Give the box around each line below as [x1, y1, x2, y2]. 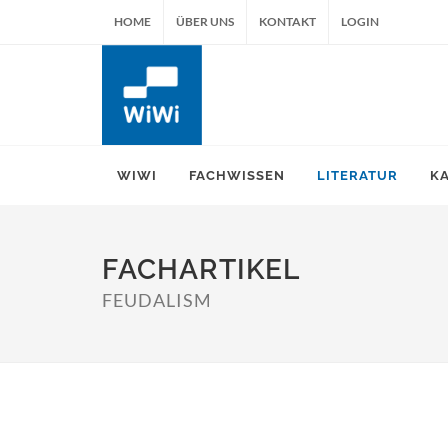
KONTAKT [259, 14, 316, 29]
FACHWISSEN [189, 168, 285, 183]
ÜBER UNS [176, 14, 234, 29]
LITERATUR [317, 168, 398, 183]
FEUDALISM [102, 289, 212, 311]
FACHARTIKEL [102, 253, 300, 286]
